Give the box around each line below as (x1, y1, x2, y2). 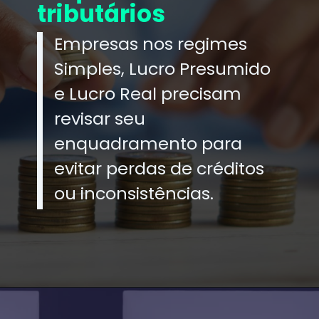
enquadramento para (54, 131, 243, 155)
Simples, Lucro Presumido (54, 56, 271, 80)
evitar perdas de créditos (54, 156, 265, 180)
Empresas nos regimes (54, 31, 248, 56)
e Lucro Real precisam (54, 81, 242, 105)
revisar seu (54, 106, 146, 130)
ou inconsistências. (54, 181, 214, 205)
